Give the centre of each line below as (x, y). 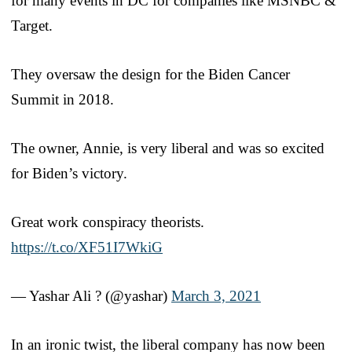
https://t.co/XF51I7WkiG (87, 247)
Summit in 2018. (62, 99)
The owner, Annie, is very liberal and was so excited (168, 148)
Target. (32, 25)
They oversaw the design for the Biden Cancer (150, 74)
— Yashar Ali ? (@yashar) (91, 295)
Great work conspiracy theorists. (108, 222)
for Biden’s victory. (69, 173)
